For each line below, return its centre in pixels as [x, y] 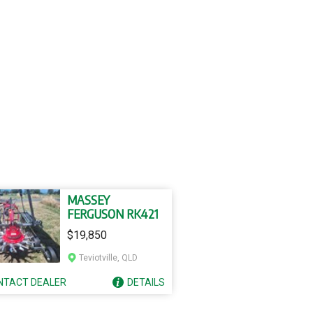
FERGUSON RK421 [112, 213]
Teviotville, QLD [108, 258]
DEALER [49, 282]
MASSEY [88, 199]
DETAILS [146, 282]
